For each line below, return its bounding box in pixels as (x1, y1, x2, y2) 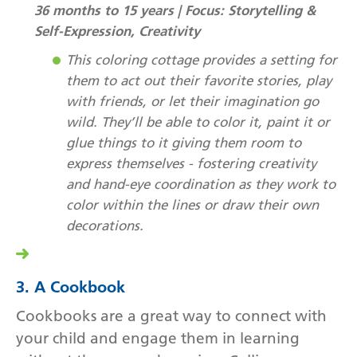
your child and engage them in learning (16, 328, 300, 347)
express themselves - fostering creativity (66, 155, 316, 171)
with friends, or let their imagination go (66, 92, 319, 109)
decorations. (66, 217, 143, 233)
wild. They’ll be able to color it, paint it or (66, 113, 330, 130)
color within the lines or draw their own (66, 196, 319, 213)
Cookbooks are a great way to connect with (16, 306, 327, 325)
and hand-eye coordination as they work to (66, 175, 335, 192)
